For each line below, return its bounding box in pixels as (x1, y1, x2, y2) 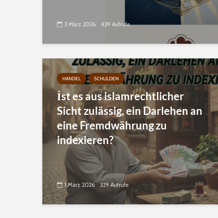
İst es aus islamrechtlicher (57, 90, 184, 103)
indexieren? (57, 133, 113, 146)
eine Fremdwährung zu (57, 119, 167, 132)
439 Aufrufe (101, 20, 130, 28)
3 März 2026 (64, 20, 96, 28)
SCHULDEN (94, 75, 119, 82)
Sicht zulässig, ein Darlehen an (57, 104, 202, 117)
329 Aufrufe (100, 181, 128, 189)
